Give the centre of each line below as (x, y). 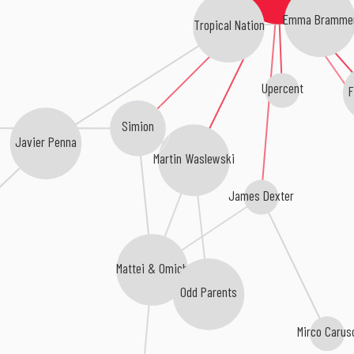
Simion (137, 126)
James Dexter (261, 195)
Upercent (281, 88)
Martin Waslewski (194, 158)
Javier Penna (45, 142)
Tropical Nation (228, 24)
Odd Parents (209, 292)
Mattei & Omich (153, 268)
